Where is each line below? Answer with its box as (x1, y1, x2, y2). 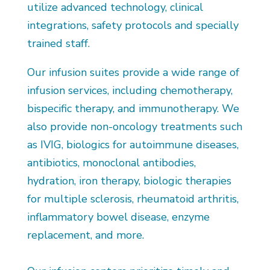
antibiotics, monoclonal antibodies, (27, 155, 196, 170)
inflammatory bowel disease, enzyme (27, 210, 210, 224)
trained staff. (27, 36, 90, 51)
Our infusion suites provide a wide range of (27, 65, 239, 80)
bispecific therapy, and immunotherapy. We (27, 101, 239, 116)
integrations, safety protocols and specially (27, 18, 239, 33)
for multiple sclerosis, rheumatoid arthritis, (27, 192, 239, 206)
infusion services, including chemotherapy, (27, 83, 233, 98)
